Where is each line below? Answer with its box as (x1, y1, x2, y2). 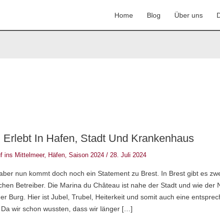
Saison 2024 (69, 151, 105, 159)
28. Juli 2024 (110, 151, 147, 159)
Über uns (174, 11, 203, 19)
